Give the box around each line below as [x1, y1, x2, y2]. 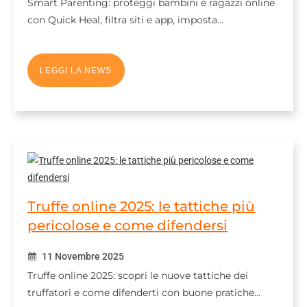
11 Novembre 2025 [40, 251, 124, 262]
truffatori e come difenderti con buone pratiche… [27, 286, 260, 299]
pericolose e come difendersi [27, 217, 228, 234]
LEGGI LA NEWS [40, 65, 112, 75]
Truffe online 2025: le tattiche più [27, 198, 255, 214]
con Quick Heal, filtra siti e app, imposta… [27, 14, 223, 26]
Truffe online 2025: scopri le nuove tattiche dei [27, 269, 248, 282]
